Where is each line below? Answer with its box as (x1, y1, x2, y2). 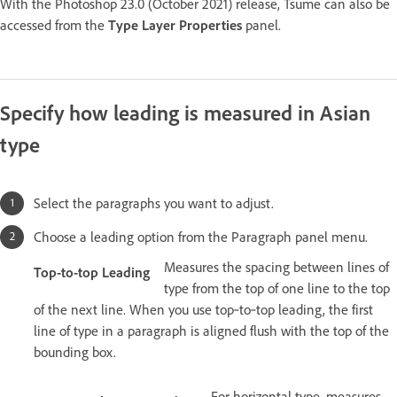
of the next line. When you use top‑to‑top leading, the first (34, 301, 373, 319)
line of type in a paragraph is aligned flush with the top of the (34, 323, 389, 340)
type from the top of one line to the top (164, 280, 390, 298)
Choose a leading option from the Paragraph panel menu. (34, 229, 368, 246)
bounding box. (34, 344, 116, 362)
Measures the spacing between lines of (164, 259, 389, 276)
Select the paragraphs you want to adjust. (34, 195, 274, 213)
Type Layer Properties (108, 17, 242, 35)
